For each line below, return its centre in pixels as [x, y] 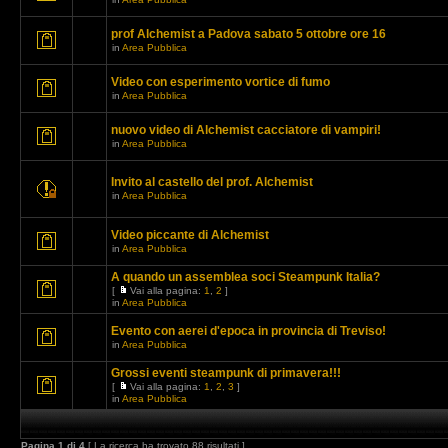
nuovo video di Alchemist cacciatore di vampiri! [246, 130]
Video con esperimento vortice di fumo [220, 82]
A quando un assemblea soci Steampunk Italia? [245, 277]
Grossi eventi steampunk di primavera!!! [226, 373]
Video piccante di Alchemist [190, 235]
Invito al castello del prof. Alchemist [212, 182]
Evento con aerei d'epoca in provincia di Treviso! [248, 331]
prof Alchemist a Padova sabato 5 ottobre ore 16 [248, 34]
